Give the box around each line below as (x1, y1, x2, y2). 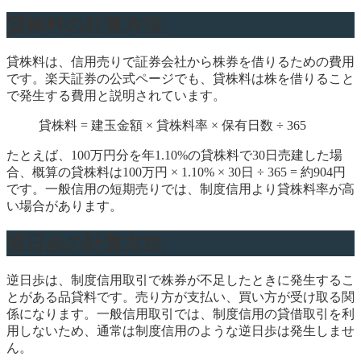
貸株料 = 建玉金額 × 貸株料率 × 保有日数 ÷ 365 (39, 118, 306, 132)
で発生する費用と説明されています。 (6, 88, 226, 102)
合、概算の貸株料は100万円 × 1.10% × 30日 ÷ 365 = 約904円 (6, 164, 346, 179)
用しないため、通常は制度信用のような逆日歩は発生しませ (6, 324, 355, 338)
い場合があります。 (6, 198, 122, 213)
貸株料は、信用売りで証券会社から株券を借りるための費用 (6, 54, 355, 68)
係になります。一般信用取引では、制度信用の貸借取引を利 (6, 307, 355, 322)
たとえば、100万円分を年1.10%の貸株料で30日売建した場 (6, 147, 342, 162)
